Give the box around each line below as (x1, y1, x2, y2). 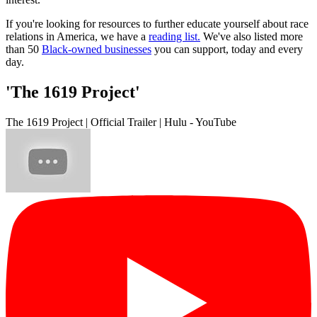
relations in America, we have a (6, 30, 149, 43)
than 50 (6, 43, 42, 56)
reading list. (149, 30, 200, 43)
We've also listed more (200, 30, 303, 43)
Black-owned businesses (42, 43, 151, 56)
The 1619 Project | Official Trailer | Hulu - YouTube (6, 115, 236, 128)
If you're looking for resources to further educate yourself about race (6, 18, 309, 30)
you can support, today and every (151, 43, 303, 56)
